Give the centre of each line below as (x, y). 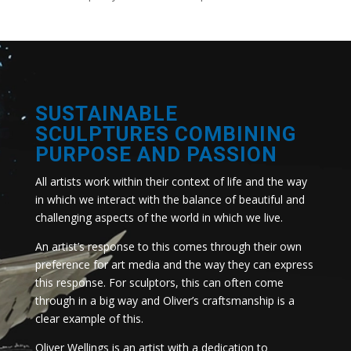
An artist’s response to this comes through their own (168, 247)
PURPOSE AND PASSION (156, 155)
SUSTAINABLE (106, 114)
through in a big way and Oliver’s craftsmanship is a (165, 301)
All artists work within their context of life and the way (171, 182)
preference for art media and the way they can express (174, 265)
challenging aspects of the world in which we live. (159, 218)
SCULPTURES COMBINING (165, 134)
